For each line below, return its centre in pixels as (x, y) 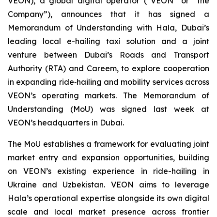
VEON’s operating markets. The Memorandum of (108, 95)
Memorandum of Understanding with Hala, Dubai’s (108, 28)
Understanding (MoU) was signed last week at (108, 109)
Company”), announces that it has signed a (108, 14)
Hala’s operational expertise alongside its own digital (108, 198)
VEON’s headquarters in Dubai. (66, 123)
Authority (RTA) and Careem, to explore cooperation (108, 68)
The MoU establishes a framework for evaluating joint (108, 144)
